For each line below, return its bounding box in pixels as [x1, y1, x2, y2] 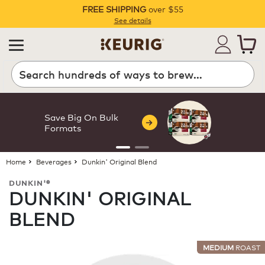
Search [11, 71, 44, 85]
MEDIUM [203, 242, 234, 252]
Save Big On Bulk [44, 111, 118, 122]
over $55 [146, 3, 183, 14]
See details [114, 15, 151, 25]
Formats [44, 122, 81, 133]
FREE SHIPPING [82, 3, 146, 14]
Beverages [36, 156, 72, 166]
